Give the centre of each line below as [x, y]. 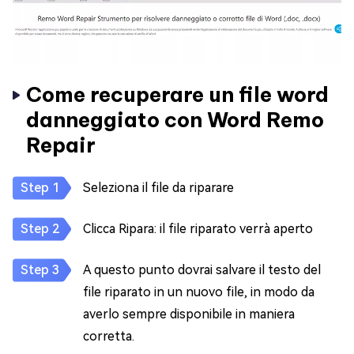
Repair [61, 145]
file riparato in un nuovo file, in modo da [199, 292]
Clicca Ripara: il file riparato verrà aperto [198, 229]
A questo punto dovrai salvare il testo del [202, 270]
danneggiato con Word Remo [175, 120]
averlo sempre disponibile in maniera [189, 314]
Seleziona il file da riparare [158, 188]
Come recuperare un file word [177, 94]
